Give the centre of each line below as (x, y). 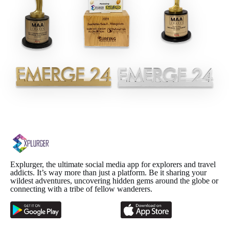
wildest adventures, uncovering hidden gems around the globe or (114, 181)
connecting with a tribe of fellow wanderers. (81, 189)
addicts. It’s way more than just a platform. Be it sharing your (108, 173)
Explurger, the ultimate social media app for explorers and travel (113, 165)
